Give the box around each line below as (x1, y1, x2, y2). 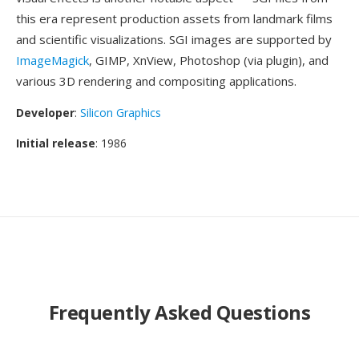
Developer (16, 105, 75, 120)
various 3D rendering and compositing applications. (16, 73, 296, 89)
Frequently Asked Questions (48, 299, 311, 325)
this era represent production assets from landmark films (16, 10, 333, 26)
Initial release (16, 135, 95, 151)
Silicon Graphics (80, 105, 161, 120)
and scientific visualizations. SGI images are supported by (16, 31, 332, 47)
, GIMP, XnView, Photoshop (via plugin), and (89, 52, 329, 68)
